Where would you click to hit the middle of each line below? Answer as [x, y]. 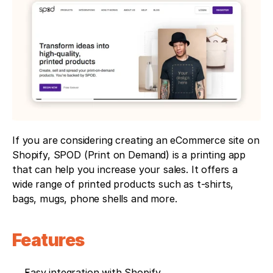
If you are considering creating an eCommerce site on [136, 140]
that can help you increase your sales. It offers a [125, 170]
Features [48, 240]
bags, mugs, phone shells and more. [95, 199]
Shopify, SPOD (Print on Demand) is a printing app [129, 155]
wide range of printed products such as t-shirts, [123, 184]
